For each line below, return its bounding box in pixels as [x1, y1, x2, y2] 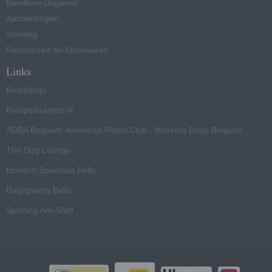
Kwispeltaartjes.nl [6, 105, 73, 115]
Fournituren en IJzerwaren [6, 45, 108, 55]
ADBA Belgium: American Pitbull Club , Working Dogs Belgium [6, 125, 242, 135]
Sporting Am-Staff [6, 205, 73, 215]
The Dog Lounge [6, 145, 71, 155]
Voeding [6, 29, 37, 39]
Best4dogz [6, 85, 47, 95]
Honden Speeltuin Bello [6, 165, 96, 175]
